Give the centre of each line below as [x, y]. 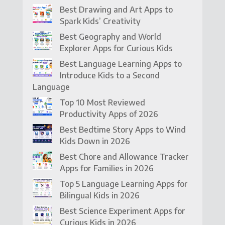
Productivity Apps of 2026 [109, 114]
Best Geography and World [110, 36]
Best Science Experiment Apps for [122, 211]
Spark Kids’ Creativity [100, 21]
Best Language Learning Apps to [121, 64]
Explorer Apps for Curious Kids [116, 48]
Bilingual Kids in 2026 [99, 195]
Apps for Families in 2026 [106, 168]
